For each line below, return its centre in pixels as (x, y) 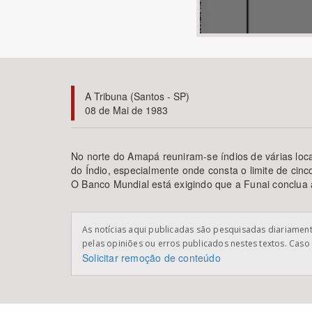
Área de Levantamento (118, 67)
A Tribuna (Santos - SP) (137, 96)
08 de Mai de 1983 (126, 110)
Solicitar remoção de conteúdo (151, 258)
